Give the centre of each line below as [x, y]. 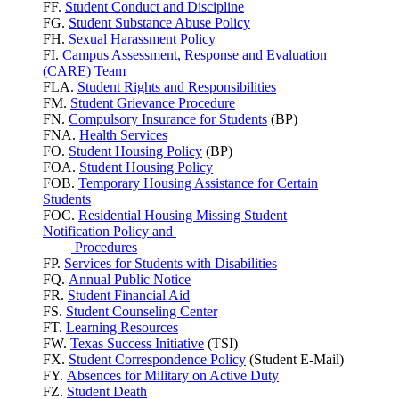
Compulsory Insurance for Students [168, 119]
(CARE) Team [84, 71]
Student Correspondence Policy [157, 360]
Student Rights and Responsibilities [177, 87]
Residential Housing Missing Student [183, 216]
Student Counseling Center [142, 312]
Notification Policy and [110, 232]
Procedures [104, 248]
